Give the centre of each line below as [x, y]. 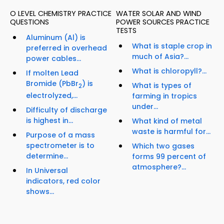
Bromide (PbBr [52, 84]
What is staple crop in [172, 46]
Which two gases [163, 146]
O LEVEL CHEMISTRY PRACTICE [61, 14]
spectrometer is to [60, 145]
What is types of [162, 86]
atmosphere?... [159, 167]
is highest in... [49, 120]
